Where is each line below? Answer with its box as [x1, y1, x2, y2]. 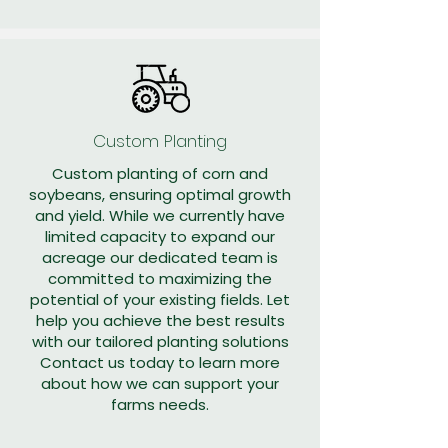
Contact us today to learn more [40, 352, 280, 373]
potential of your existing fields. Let [30, 289, 290, 310]
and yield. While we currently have [35, 205, 285, 226]
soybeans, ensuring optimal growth [29, 184, 291, 205]
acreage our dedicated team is [42, 247, 278, 268]
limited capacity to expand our [45, 226, 275, 247]
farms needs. [111, 394, 209, 415]
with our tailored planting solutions [31, 331, 289, 352]
